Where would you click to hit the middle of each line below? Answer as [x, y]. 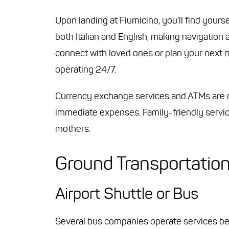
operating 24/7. [86, 69]
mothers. [73, 129]
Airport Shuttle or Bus [127, 193]
